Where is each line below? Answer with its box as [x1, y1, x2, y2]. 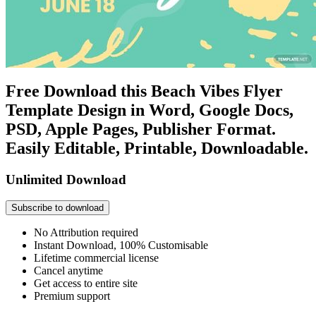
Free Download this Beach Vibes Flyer [6, 81, 283, 100]
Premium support [34, 290, 110, 303]
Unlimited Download [6, 171, 126, 187]
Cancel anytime [34, 265, 103, 277]
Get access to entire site [34, 277, 138, 290]
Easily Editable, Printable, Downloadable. [6, 138, 308, 157]
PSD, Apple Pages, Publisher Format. [6, 119, 276, 138]
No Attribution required [34, 226, 138, 239]
